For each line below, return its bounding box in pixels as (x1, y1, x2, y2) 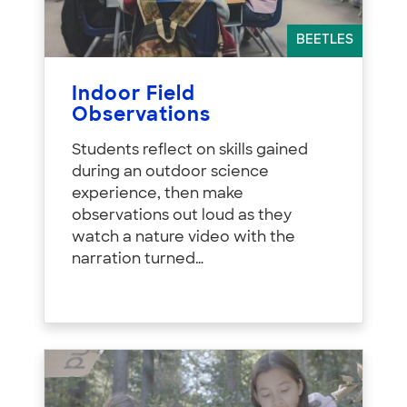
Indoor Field (72, 85, 195, 105)
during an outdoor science (72, 165, 269, 181)
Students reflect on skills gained (72, 144, 308, 159)
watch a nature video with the (72, 231, 295, 246)
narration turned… (72, 253, 203, 268)
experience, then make (72, 187, 243, 203)
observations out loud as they (72, 209, 292, 224)
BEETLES (296, 34, 353, 48)
